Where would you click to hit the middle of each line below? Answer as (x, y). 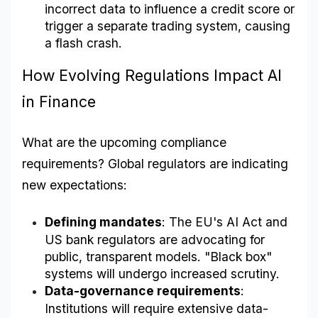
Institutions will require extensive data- (157, 308)
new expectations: (75, 185)
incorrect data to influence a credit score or (170, 9)
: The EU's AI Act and (225, 222)
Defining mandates (103, 222)
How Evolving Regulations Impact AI (152, 76)
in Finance (59, 102)
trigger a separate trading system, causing (168, 26)
